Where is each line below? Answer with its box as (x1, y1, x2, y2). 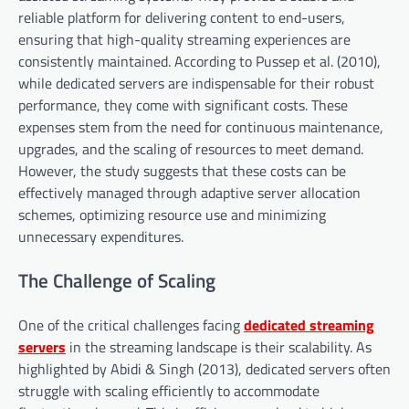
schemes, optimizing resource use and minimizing (18, 204, 326, 226)
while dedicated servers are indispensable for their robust (18, 72, 374, 95)
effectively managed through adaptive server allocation (18, 182, 361, 204)
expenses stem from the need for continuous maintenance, (18, 116, 383, 139)
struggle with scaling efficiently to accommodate (18, 379, 320, 402)
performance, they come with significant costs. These (18, 94, 348, 117)
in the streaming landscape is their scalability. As (66, 335, 372, 358)
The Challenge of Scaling (18, 266, 215, 296)
